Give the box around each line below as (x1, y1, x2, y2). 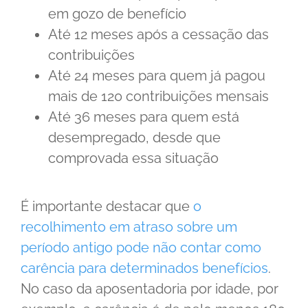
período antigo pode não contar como (21, 239, 261, 256)
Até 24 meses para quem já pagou (48, 67, 265, 85)
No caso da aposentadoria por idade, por (21, 280, 278, 298)
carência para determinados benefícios (21, 260, 268, 277)
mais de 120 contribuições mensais (48, 88, 269, 105)
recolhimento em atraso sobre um (21, 219, 237, 236)
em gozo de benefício (48, 5, 186, 23)
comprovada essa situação (48, 150, 219, 167)
